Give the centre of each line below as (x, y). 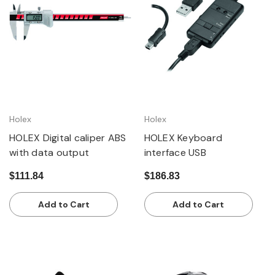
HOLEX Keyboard (183, 137)
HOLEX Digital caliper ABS (68, 137)
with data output (49, 152)
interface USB (175, 152)
